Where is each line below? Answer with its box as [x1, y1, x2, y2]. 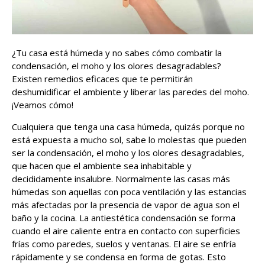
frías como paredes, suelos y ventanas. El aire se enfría [12, 238, 236, 250]
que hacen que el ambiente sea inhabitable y [12, 160, 192, 172]
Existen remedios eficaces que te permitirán [12, 73, 193, 85]
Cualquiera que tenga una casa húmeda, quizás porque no [12, 121, 245, 133]
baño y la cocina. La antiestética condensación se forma [12, 212, 235, 224]
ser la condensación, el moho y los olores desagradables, [12, 147, 244, 159]
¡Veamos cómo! [12, 99, 73, 111]
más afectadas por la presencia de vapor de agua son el [12, 199, 240, 211]
